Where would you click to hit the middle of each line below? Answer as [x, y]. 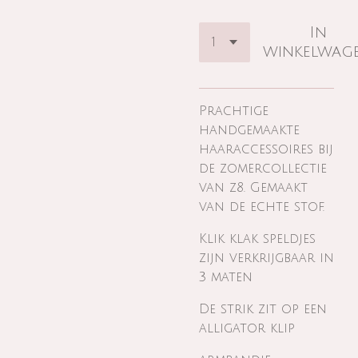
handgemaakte [249, 130]
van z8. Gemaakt [253, 188]
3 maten [226, 277]
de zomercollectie [263, 169]
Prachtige [234, 111]
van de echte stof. [262, 207]
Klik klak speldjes [257, 239]
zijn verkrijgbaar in [267, 258]
